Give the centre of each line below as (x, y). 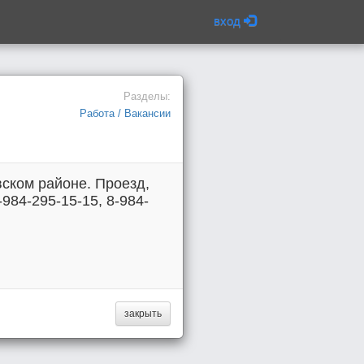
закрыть (143, 314)
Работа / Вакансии (125, 113)
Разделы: (147, 96)
